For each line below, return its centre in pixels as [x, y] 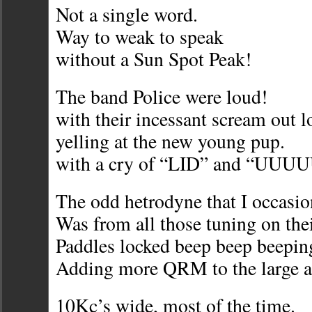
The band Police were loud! [162, 97]
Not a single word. [127, 15]
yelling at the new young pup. [170, 141]
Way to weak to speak [140, 37]
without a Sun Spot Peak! [154, 59]
